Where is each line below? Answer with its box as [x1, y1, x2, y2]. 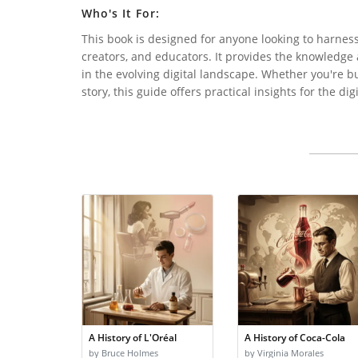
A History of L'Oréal [89, 331, 177, 344]
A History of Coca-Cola [245, 331, 345, 344]
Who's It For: [82, 5, 160, 21]
